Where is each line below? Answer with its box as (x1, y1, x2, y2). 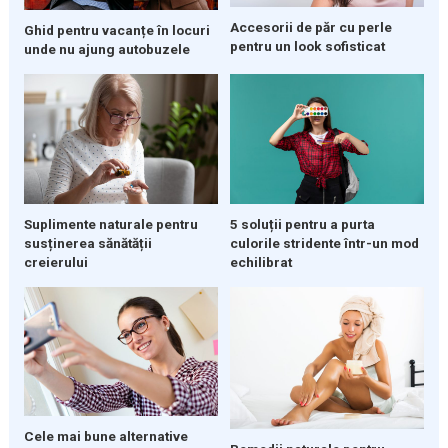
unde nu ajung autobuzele (23, 41, 190, 58)
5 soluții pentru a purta (229, 215, 375, 232)
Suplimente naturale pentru (23, 215, 198, 232)
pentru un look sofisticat (229, 38, 385, 55)
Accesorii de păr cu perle (229, 19, 392, 36)
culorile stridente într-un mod (229, 234, 419, 251)
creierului (23, 253, 88, 270)
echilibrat (229, 253, 292, 270)
